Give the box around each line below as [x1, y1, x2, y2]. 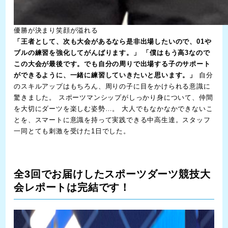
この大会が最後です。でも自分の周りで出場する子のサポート [14, 60, 211, 68]
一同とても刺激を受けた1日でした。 [14, 127, 130, 135]
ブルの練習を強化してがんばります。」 [14, 49, 140, 57]
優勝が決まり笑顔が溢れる [14, 26, 98, 35]
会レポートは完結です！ [14, 182, 131, 193]
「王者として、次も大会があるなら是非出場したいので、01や [14, 38, 212, 46]
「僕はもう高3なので [142, 49, 210, 57]
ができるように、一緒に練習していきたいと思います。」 [14, 71, 197, 79]
